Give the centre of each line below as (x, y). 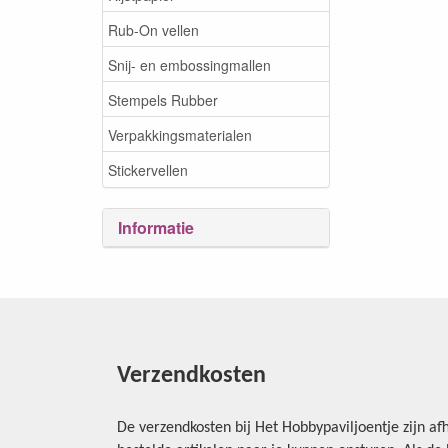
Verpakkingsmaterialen (180, 134)
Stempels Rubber (163, 99)
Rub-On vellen (153, 29)
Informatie (156, 227)
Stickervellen (148, 169)
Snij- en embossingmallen (189, 64)
